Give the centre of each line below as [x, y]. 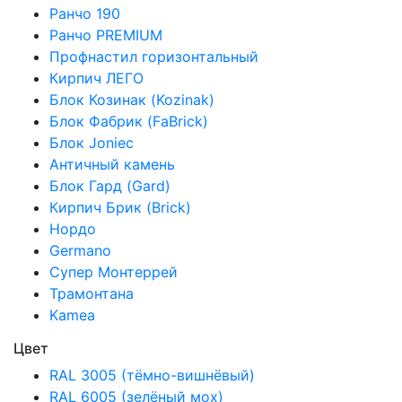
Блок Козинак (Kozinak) [132, 99]
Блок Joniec [92, 142]
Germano [80, 250]
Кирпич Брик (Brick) [120, 207]
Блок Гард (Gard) [110, 185]
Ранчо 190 [85, 13]
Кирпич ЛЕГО [96, 78]
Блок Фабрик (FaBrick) [129, 121]
